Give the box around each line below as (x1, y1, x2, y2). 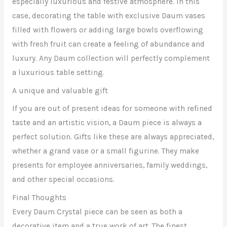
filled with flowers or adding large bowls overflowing (12, 25, 203, 34)
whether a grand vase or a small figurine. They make (12, 146, 199, 156)
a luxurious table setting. (12, 67, 104, 77)
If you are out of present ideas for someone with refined (12, 104, 212, 113)
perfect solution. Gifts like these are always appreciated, (12, 132, 214, 142)
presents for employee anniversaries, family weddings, (12, 161, 207, 170)
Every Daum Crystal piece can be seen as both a (12, 207, 182, 217)
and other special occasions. (12, 175, 115, 184)
